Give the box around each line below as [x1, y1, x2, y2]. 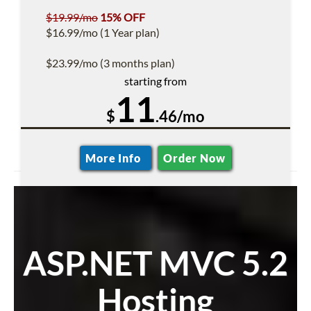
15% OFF [100, 10, 145, 24]
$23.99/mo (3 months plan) [46, 56, 175, 69]
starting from [124, 74, 187, 87]
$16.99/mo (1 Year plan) [46, 26, 160, 39]
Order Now [163, 151, 226, 165]
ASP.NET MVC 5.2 [23, 243, 288, 283]
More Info [85, 151, 146, 165]
